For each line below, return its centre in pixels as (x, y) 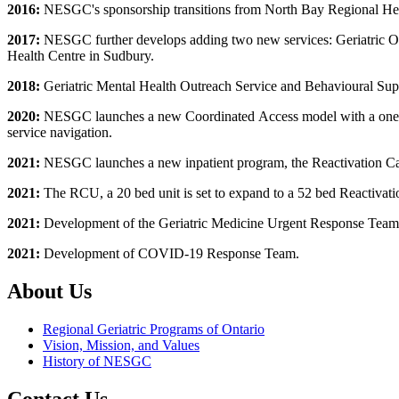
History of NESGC (97, 361)
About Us (49, 292)
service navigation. (61, 133)
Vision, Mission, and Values (121, 345)
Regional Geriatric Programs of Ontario (154, 329)
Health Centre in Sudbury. (82, 56)
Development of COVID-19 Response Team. (171, 254)
